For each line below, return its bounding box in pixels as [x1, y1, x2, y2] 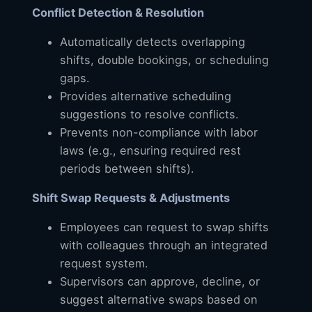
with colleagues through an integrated [60, 237, 267, 252]
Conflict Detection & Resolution [32, 5, 204, 19]
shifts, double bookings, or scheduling [60, 52, 269, 67]
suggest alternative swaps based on [60, 292, 258, 306]
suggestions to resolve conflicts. [60, 107, 239, 121]
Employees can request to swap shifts [60, 219, 269, 234]
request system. [60, 256, 148, 270]
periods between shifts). [60, 161, 194, 175]
